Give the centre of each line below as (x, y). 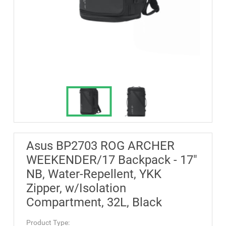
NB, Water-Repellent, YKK (94, 174)
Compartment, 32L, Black (94, 202)
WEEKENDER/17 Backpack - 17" (112, 160)
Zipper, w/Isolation (76, 188)
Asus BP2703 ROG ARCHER (100, 146)
